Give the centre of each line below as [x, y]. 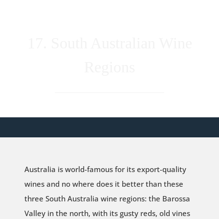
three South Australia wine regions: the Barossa [107, 198]
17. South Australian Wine [109, 43]
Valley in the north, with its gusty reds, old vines [107, 213]
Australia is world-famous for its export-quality [105, 169]
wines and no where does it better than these [104, 184]
